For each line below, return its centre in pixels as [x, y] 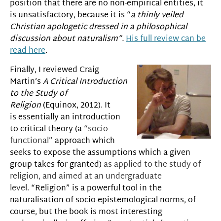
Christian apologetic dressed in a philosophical [98, 28]
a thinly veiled [157, 16]
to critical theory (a [46, 129]
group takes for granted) [57, 165]
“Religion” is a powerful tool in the [95, 188]
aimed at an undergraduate [110, 177]
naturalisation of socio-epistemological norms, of [103, 200]
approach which [84, 141]
